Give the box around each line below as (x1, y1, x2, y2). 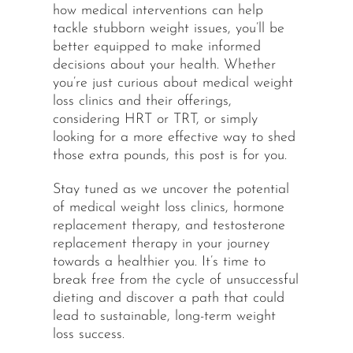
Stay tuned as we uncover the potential (52, 182, 289, 198)
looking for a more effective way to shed (52, 130, 295, 146)
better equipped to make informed (52, 39, 261, 55)
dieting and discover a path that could (52, 291, 284, 307)
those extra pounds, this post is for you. (52, 148, 287, 164)
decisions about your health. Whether (52, 58, 276, 73)
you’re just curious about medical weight (52, 76, 293, 91)
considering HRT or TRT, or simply (52, 112, 258, 128)
